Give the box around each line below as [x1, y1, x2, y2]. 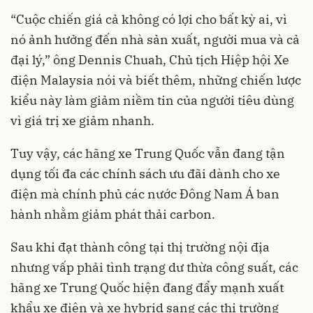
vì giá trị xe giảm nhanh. [10, 112, 154, 129]
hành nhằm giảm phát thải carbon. [10, 205, 215, 222]
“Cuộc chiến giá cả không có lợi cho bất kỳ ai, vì [10, 10, 287, 27]
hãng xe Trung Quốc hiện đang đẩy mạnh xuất [10, 279, 284, 296]
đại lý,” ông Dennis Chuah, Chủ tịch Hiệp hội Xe [10, 51, 289, 68]
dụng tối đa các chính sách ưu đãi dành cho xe [10, 165, 280, 182]
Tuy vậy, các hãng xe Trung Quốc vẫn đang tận [10, 145, 285, 161]
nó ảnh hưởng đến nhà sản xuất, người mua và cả [10, 31, 300, 48]
